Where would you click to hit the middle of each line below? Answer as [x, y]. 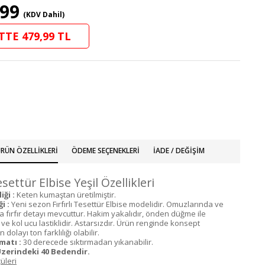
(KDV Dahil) [44, 14]
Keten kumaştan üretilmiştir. [65, 195]
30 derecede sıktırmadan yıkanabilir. [88, 242]
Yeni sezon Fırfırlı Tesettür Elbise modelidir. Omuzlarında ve [117, 204]
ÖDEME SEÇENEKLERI [105, 151]
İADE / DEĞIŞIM [179, 151]
